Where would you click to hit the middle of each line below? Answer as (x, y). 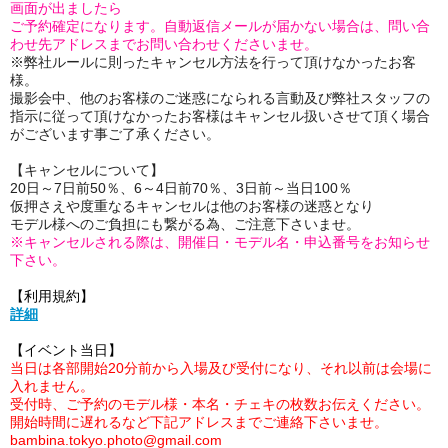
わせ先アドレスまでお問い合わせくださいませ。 (164, 44)
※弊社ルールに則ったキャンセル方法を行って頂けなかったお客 (213, 62)
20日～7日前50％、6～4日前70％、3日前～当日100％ (183, 188)
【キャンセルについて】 (87, 170)
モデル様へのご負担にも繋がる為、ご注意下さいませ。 (185, 224)
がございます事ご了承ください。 (115, 134)
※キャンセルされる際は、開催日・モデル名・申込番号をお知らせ (220, 242)
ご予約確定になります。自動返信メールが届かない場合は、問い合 (220, 26)
